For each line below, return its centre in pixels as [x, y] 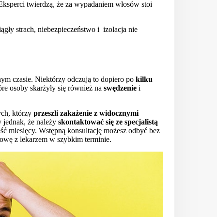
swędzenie [120, 88]
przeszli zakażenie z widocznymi [86, 113]
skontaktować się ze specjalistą [108, 122]
